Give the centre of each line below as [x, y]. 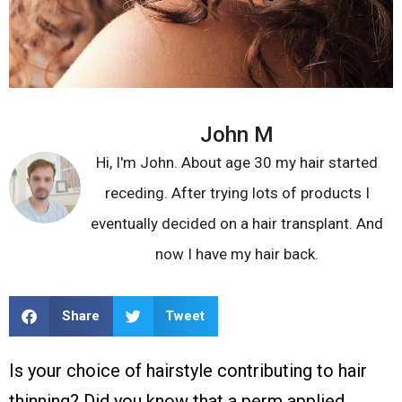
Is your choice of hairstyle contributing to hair [188, 370]
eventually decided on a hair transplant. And [237, 223]
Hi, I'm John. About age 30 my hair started [237, 162]
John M [237, 134]
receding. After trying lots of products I [237, 192]
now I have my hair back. [237, 253]
